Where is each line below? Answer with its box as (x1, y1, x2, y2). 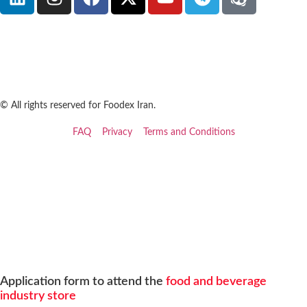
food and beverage (163, 275, 267, 288)
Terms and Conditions (143, 127, 235, 138)
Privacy (101, 127, 132, 138)
